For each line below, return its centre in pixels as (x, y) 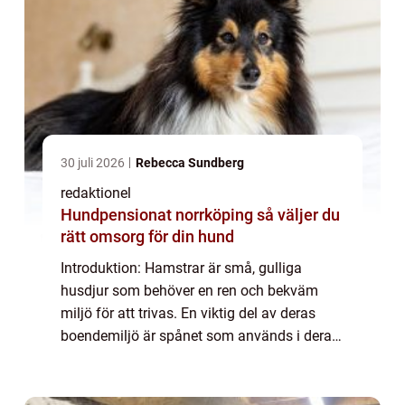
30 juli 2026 (94, 163)
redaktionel (96, 193)
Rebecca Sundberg (190, 163)
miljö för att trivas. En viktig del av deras (188, 314)
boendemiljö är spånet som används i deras (200, 336)
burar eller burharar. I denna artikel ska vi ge (199, 359)
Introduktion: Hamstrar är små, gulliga (181, 268)
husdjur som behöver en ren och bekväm (189, 291)
